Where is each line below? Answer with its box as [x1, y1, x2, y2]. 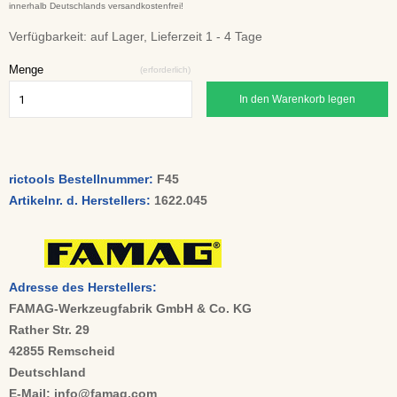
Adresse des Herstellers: [9, 280, 157, 294]
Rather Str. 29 [9, 323, 90, 337]
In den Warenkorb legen [238, 93, 355, 105]
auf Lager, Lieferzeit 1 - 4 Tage [90, 29, 262, 43]
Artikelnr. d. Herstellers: [9, 193, 154, 207]
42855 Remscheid [9, 344, 115, 358]
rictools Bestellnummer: [9, 172, 157, 186]
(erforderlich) [140, 65, 191, 74]
